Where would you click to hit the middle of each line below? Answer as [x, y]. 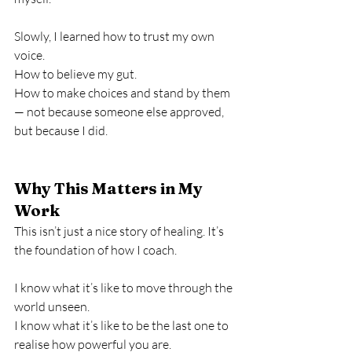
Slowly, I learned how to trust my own [115, 36]
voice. [29, 55]
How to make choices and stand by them [123, 93]
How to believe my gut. [75, 74]
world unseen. [52, 306]
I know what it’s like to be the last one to [123, 325]
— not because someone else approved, [120, 112]
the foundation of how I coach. [95, 250]
